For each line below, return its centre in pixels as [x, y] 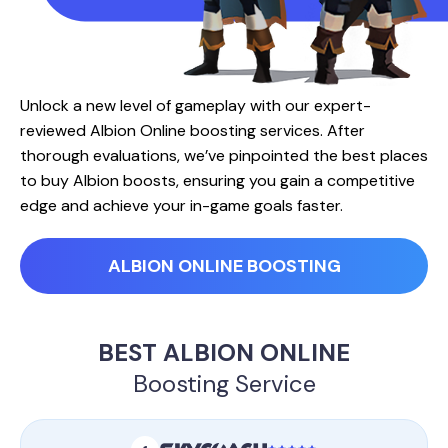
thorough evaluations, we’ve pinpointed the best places [224, 155]
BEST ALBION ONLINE [224, 352]
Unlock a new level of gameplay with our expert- [195, 105]
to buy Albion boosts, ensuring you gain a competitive [217, 180]
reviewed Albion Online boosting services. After [192, 130]
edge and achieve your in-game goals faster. [181, 205]
